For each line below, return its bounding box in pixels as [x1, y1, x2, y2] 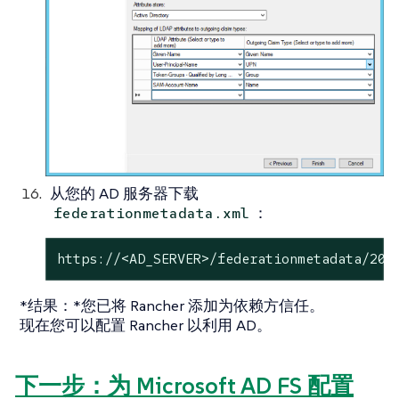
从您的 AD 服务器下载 [50, 183, 199, 204]
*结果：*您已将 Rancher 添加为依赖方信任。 [20, 295, 324, 315]
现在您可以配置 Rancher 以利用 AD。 [20, 314, 272, 335]
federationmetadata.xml [53, 204, 250, 224]
